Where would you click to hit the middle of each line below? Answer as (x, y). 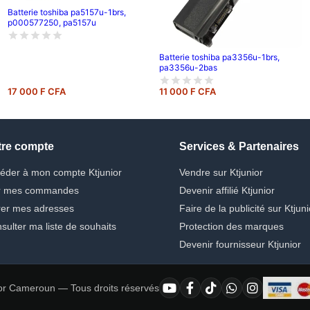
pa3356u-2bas (188, 68)
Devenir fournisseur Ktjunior (240, 245)
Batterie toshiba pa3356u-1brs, (219, 57)
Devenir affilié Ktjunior (227, 191)
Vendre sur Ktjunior (221, 173)
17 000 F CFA (36, 92)
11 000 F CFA (187, 92)
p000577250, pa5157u (52, 23)
